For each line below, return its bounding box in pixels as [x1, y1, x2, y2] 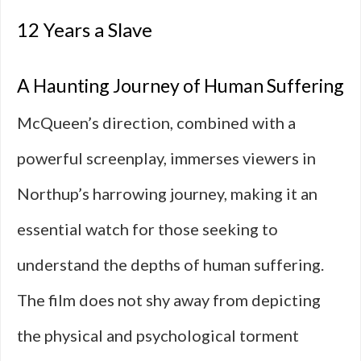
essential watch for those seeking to [17, 219, 278, 239]
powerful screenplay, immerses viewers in [17, 148, 316, 168]
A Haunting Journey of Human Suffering [17, 74, 344, 97]
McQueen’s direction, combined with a [17, 113, 296, 132]
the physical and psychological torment [17, 326, 299, 345]
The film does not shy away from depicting [17, 290, 321, 309]
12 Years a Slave [17, 18, 152, 41]
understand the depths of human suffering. [17, 255, 324, 274]
